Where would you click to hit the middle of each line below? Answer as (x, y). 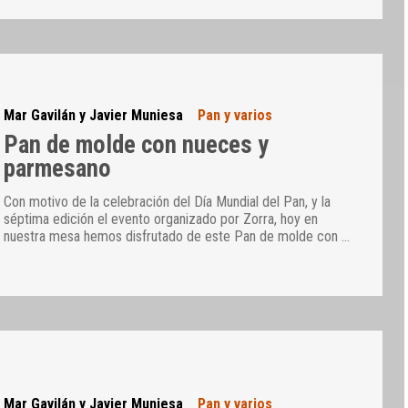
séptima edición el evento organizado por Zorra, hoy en (161, 219)
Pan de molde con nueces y (137, 144)
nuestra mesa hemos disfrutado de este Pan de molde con (173, 237)
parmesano (58, 168)
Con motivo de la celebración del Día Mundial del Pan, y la (168, 202)
